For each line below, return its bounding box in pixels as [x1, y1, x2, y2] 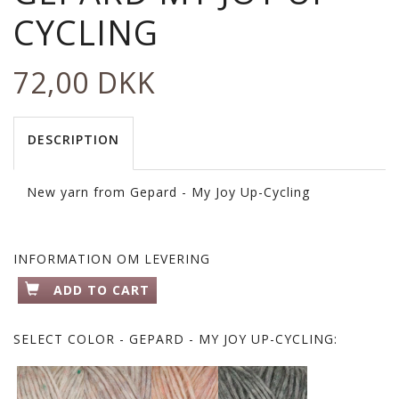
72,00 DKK [13, 63, 156, 102]
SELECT [13, 330, 63, 348]
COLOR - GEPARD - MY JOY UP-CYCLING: [63, 330, 338, 348]
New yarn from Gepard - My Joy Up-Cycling [27, 183, 310, 201]
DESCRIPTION [28, 131, 119, 149]
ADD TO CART [53, 281, 150, 299]
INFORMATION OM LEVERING [13, 250, 210, 268]
